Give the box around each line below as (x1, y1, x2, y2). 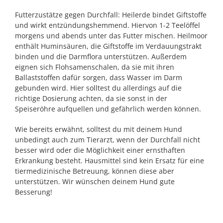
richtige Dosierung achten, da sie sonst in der (15, 94, 167, 103)
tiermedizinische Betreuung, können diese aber (15, 166, 174, 176)
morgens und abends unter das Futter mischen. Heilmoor (15, 31, 208, 40)
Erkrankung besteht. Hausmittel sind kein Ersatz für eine (15, 156, 204, 165)
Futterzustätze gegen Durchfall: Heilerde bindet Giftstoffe (15, 10, 207, 19)
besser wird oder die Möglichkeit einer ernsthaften (15, 145, 185, 155)
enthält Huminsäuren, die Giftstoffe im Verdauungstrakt (15, 41, 202, 51)
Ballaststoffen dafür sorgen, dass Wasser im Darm (15, 73, 182, 82)
